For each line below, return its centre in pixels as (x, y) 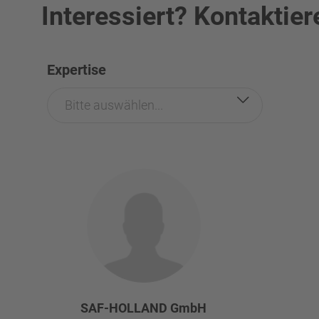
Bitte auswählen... (114, 105)
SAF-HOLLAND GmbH (143, 308)
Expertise (77, 69)
